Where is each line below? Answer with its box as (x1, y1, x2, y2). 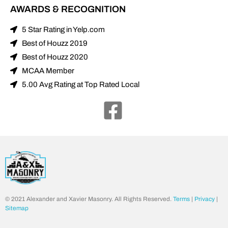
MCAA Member (21, 66, 74, 75)
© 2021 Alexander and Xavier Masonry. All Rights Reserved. (5, 195, 173, 203)
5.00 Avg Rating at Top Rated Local (21, 80, 139, 89)
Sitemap (5, 205, 28, 212)
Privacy (194, 195, 215, 203)
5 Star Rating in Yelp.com (21, 25, 105, 34)
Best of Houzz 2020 (21, 52, 88, 61)
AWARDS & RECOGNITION (10, 4, 126, 14)
